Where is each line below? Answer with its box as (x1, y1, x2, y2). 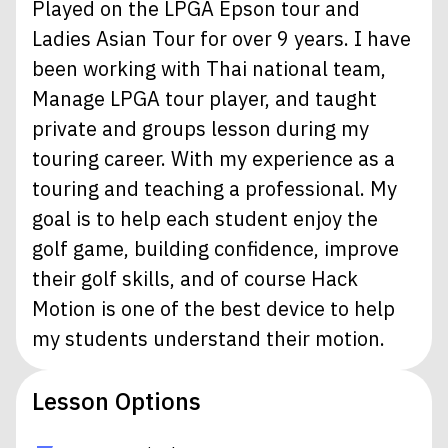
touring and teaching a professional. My (32, 174, 397, 202)
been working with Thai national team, (32, 54, 386, 82)
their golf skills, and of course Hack (32, 264, 358, 292)
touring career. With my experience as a (32, 144, 395, 172)
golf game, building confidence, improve (32, 234, 399, 262)
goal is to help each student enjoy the (32, 204, 378, 232)
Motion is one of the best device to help (32, 294, 395, 322)
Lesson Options (32, 384, 201, 417)
